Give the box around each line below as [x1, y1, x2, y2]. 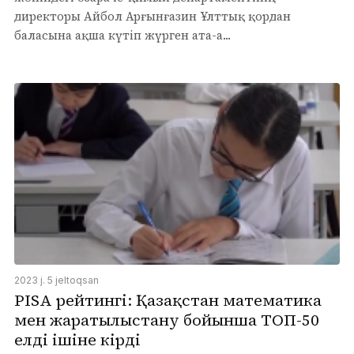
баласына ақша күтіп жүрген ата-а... [14, 26, 231, 43]
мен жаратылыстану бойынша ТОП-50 [14, 309, 319, 332]
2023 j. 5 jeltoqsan [14, 274, 99, 287]
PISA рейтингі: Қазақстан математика [14, 289, 322, 312]
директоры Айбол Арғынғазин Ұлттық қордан [14, 7, 291, 24]
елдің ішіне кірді [14, 329, 141, 352]
